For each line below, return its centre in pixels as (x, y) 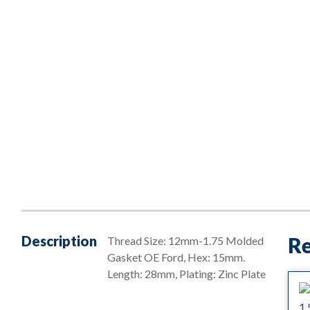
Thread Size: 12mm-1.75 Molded (185, 240)
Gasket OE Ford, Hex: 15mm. (176, 257)
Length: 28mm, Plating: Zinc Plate (186, 274)
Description (59, 241)
